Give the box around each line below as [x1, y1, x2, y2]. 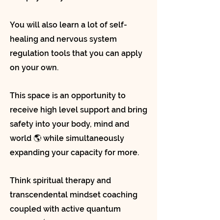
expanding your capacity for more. [10, 148, 139, 157]
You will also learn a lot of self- [10, 20, 127, 29]
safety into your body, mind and [10, 119, 129, 129]
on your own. [10, 63, 60, 72]
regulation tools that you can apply [10, 49, 142, 58]
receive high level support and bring [10, 105, 147, 114]
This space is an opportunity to [10, 91, 126, 100]
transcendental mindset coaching [10, 190, 137, 199]
